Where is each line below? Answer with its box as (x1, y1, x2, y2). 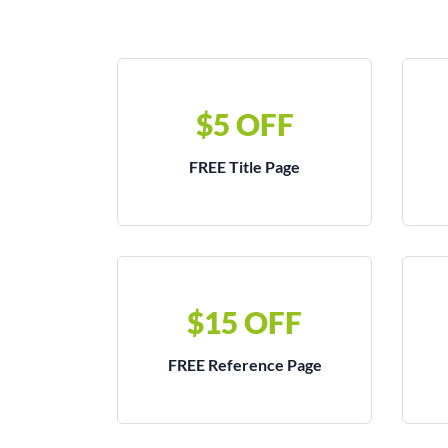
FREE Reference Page (167, 355, 322, 374)
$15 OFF (187, 304, 302, 340)
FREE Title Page (189, 157, 300, 176)
